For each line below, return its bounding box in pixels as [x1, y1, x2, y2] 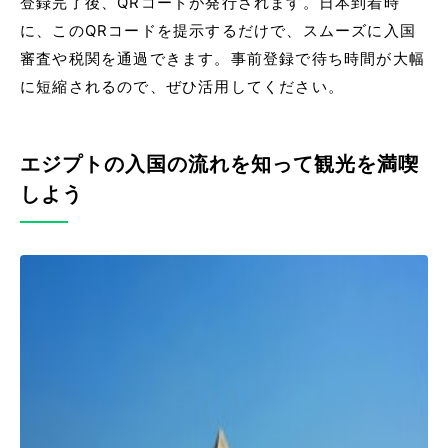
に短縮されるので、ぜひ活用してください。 [20, 78, 344, 97]
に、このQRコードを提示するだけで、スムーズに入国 [20, 22, 416, 41]
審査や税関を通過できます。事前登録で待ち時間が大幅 [20, 50, 426, 69]
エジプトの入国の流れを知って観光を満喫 [20, 152, 419, 177]
